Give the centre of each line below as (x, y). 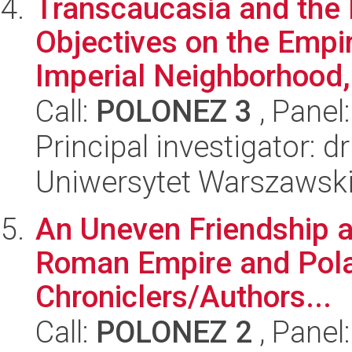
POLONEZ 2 (174, 332)
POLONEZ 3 (174, 111)
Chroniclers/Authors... (183, 297)
